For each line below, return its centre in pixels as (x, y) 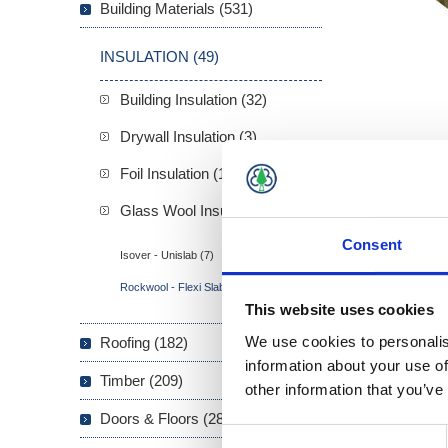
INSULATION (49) (159, 57)
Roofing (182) (144, 343)
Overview (410, 317)
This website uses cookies (339, 310)
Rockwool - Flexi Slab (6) (181, 287)
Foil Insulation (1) (175, 174)
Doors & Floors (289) (168, 419)
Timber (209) (141, 381)
